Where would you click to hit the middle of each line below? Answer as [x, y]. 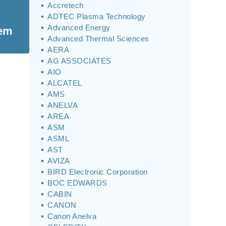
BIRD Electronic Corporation [98, 172]
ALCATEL [65, 83]
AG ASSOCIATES [79, 61]
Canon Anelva [72, 216]
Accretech [66, 5]
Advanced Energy [79, 27]
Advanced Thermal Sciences [98, 39]
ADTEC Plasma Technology [97, 16]
